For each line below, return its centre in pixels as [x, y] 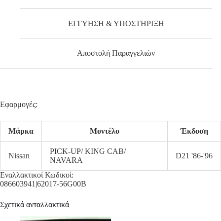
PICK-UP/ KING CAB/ [88, 151]
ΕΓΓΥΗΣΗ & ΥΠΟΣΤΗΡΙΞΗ [116, 23]
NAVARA [66, 160]
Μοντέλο [105, 131]
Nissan [19, 156]
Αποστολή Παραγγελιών [116, 53]
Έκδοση [194, 131]
